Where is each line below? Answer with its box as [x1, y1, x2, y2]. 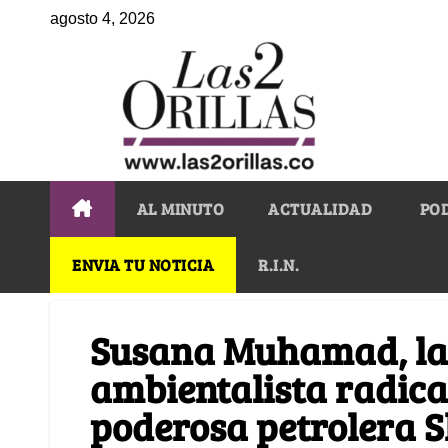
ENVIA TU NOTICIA [72, 253, 214, 275]
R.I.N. [258, 253, 299, 275]
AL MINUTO [136, 197, 224, 219]
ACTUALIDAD [268, 197, 372, 219]
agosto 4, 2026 [50, 10, 155, 27]
